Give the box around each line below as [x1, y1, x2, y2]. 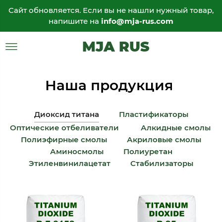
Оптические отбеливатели [9, 123, 121, 132]
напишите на [49, 16, 101, 26]
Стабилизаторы [130, 159, 193, 168]
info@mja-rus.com [101, 16, 173, 26]
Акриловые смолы [127, 135, 201, 144]
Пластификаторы [118, 110, 188, 119]
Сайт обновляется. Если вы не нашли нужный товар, [8, 5, 214, 15]
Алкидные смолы [140, 123, 213, 132]
